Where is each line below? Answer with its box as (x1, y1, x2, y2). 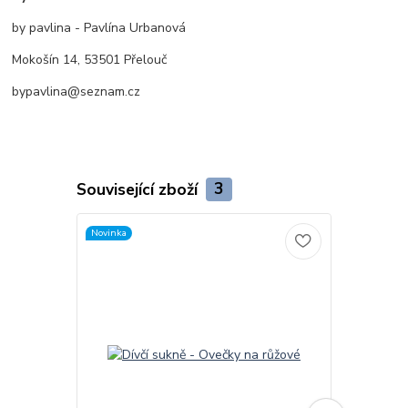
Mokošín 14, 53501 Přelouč (12, 51, 168, 69)
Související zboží (76, 178, 202, 200)
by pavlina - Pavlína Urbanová (12, 19, 187, 37)
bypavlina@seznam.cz (12, 83, 141, 101)
